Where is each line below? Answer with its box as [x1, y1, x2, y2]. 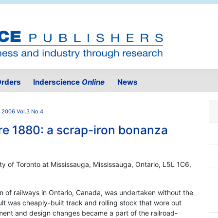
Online [82, 77, 105, 87]
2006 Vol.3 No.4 [1, 108, 43, 115]
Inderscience [33, 77, 82, 87]
